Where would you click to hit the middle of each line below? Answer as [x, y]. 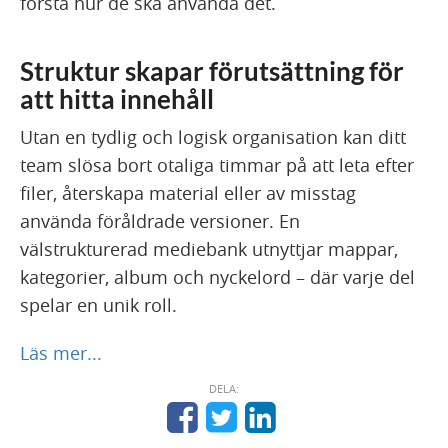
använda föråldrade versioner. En [160, 221]
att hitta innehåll [117, 99]
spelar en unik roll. [98, 305]
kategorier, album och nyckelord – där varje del [217, 277]
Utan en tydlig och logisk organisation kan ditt [213, 137]
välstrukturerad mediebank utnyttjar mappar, [209, 249]
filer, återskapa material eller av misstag [188, 193]
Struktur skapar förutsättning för [212, 71]
